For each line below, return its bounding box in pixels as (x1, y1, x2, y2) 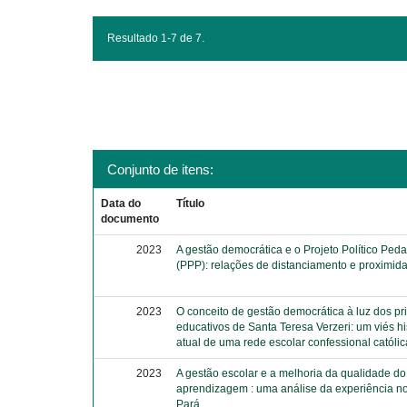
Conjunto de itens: (107, 162, 213, 177)
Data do (101, 197, 142, 210)
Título (176, 197, 205, 210)
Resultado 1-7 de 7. (107, 32, 204, 45)
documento (101, 213, 160, 225)
